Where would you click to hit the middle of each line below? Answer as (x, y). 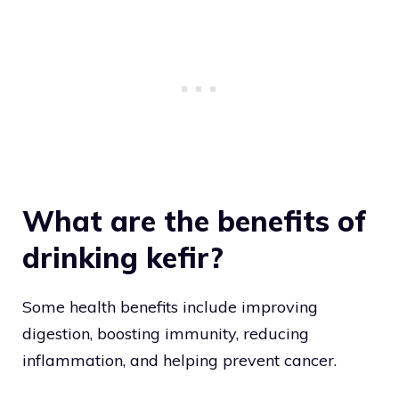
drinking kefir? (123, 258)
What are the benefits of (195, 221)
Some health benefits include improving (170, 307)
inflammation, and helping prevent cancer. (179, 361)
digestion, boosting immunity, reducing (166, 334)
